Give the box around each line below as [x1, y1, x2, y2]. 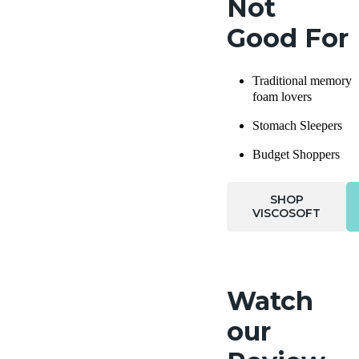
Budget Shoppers [252, 147, 340, 161]
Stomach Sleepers [252, 119, 342, 132]
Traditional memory [252, 74, 352, 87]
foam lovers [252, 90, 312, 103]
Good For [227, 22, 349, 54]
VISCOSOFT [252, 206, 321, 220]
